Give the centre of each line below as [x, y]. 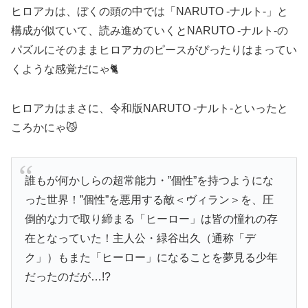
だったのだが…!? [68, 277]
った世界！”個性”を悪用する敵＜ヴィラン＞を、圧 [150, 200]
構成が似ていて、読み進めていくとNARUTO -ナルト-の [150, 31]
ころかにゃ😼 [44, 128]
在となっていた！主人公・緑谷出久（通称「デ [141, 239]
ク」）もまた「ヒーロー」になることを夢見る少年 [152, 258]
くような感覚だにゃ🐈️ [65, 69]
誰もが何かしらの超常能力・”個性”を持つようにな [150, 181]
